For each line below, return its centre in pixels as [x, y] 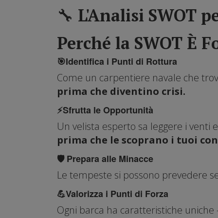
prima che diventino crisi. [121, 91]
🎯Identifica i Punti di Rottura [117, 61]
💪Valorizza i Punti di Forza [113, 193]
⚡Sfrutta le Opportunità [105, 110]
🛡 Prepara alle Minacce [105, 158]
